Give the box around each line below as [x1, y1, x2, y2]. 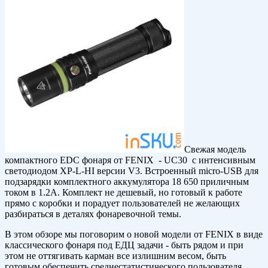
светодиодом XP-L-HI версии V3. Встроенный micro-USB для [5, 166, 258, 176]
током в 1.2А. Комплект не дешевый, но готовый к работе [5, 187, 242, 198]
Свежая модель [184, 144, 246, 155]
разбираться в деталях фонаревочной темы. [5, 209, 181, 220]
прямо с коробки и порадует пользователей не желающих [5, 198, 240, 209]
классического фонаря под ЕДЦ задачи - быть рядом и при [5, 240, 243, 251]
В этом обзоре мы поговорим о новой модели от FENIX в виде [5, 229, 263, 240]
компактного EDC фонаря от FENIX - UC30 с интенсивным [5, 155, 255, 166]
